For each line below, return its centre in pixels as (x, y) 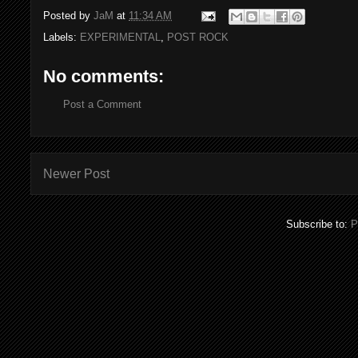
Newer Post (76, 173)
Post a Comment (102, 104)
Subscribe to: (318, 225)
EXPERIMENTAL (120, 37)
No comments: (103, 76)
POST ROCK (198, 37)
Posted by (68, 16)
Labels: (62, 37)
